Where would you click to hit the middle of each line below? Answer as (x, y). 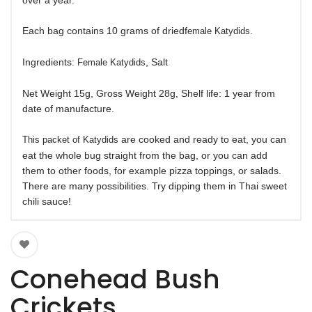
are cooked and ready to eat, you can (202, 139)
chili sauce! (47, 201)
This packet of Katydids (70, 140)
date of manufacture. (68, 109)
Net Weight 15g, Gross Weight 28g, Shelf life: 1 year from (149, 93)
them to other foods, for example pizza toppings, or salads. (152, 171)
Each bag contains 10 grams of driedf (105, 31)
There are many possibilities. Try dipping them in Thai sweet (155, 186)
